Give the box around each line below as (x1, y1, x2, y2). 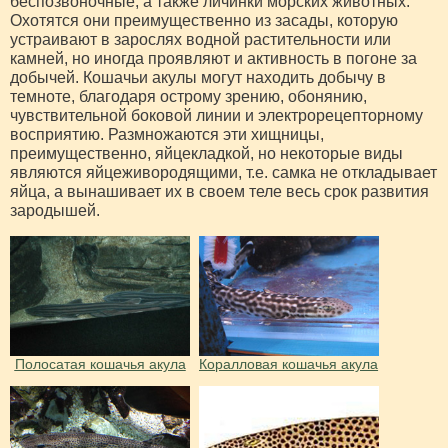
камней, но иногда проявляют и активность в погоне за (10, 49, 417, 67)
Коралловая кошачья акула (199, 355, 379, 372)
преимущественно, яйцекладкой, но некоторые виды (10, 144, 403, 162)
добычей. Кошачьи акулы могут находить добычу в (10, 68, 386, 86)
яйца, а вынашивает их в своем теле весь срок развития (10, 182, 429, 200)
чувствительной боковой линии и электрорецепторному (10, 106, 423, 124)
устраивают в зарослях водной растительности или (10, 30, 391, 48)
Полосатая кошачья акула (14, 355, 186, 372)
